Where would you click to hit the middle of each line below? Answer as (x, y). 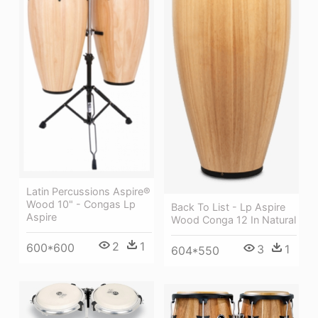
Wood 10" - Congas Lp (81, 204)
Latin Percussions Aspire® (88, 192)
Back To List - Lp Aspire (228, 207)
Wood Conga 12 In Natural (234, 220)
